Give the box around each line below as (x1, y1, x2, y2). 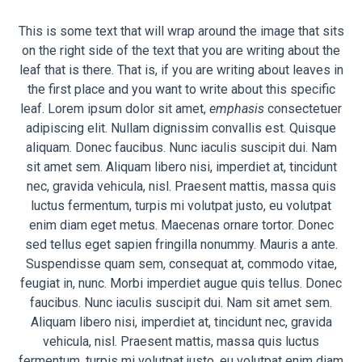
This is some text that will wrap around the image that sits (18, 23, 344, 40)
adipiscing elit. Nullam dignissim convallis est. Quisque (26, 120, 336, 137)
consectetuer (264, 101, 342, 117)
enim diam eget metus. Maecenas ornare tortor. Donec (28, 217, 334, 234)
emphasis (209, 101, 264, 117)
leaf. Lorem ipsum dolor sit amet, (20, 101, 209, 117)
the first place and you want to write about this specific (27, 82, 335, 98)
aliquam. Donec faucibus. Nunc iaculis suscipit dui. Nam (25, 140, 337, 156)
